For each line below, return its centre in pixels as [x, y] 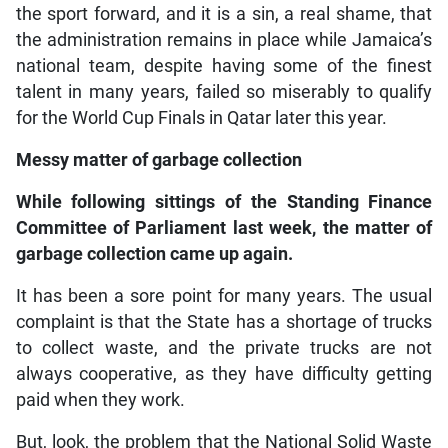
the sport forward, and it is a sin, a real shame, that [224, 14]
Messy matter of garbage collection [158, 160]
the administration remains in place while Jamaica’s [224, 40]
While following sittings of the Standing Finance [224, 202]
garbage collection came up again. [154, 254]
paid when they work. [100, 400]
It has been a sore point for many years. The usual [224, 296]
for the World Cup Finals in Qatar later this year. [201, 118]
